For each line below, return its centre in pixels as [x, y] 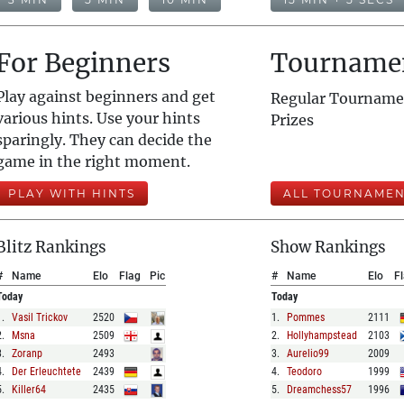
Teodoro [305, 372]
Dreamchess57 [320, 390]
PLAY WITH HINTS [71, 193]
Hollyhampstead [322, 335]
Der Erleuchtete [46, 372]
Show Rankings [329, 247]
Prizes [293, 120]
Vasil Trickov [39, 317]
